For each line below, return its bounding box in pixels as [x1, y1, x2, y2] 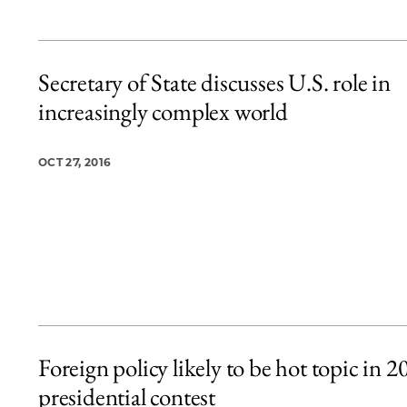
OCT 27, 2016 [38, 154, 112, 169]
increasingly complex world [38, 94, 288, 127]
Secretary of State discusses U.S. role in [38, 65, 391, 98]
